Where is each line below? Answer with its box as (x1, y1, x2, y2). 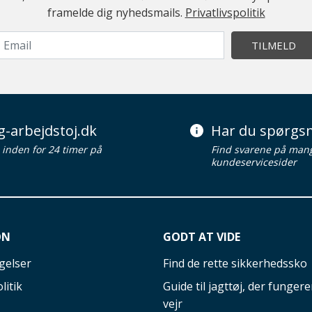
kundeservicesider (211, 155, 297, 169)
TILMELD (251, 38, 296, 52)
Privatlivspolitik (185, 4, 265, 20)
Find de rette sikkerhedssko (163, 255, 307, 271)
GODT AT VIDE (163, 228, 240, 244)
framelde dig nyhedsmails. (47, 4, 185, 20)
